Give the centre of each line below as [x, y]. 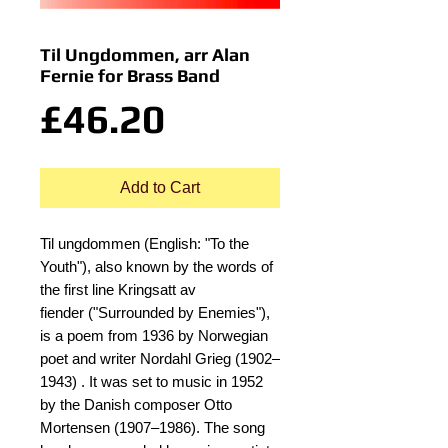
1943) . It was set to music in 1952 [151, 381]
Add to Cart [160, 187]
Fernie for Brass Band [130, 75]
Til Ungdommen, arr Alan [145, 54]
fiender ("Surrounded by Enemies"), [155, 312]
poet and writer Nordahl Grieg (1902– [160, 358]
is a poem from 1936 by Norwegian [154, 335]
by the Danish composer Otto [136, 404]
